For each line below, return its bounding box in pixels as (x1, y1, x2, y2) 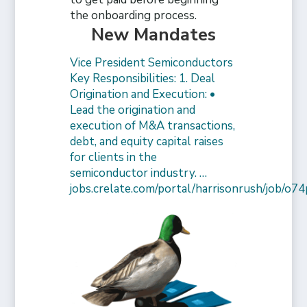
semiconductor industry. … (70, 164, 208, 181)
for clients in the (70, 149, 158, 165)
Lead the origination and (70, 101, 196, 118)
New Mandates (91, 22, 216, 47)
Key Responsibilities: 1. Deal (70, 70, 216, 86)
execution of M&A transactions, (70, 117, 236, 134)
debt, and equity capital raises (70, 133, 224, 149)
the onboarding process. (70, 7, 197, 23)
